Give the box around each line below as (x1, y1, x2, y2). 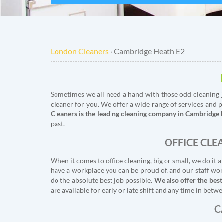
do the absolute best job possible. (51, 176, 154, 184)
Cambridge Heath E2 (114, 46, 185, 55)
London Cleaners (51, 46, 109, 55)
